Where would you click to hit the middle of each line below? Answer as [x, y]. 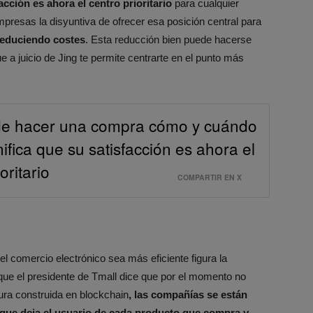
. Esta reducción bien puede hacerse [168, 40]
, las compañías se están [188, 295]
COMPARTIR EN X [210, 177]
